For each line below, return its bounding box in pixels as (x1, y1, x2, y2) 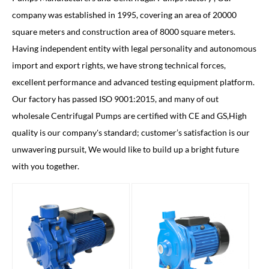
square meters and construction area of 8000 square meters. (12, 26, 235, 37)
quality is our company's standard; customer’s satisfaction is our (12, 127, 250, 138)
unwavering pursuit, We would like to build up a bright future (12, 144, 239, 154)
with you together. (12, 161, 79, 171)
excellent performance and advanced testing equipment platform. (12, 77, 255, 87)
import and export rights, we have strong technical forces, (12, 60, 226, 70)
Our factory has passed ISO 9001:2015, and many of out (12, 94, 219, 104)
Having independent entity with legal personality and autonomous (12, 43, 256, 53)
